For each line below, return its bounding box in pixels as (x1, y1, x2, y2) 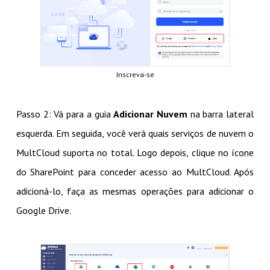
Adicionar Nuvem (113, 108, 187, 121)
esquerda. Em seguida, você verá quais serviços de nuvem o (16, 127, 254, 140)
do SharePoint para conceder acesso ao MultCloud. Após (16, 166, 254, 178)
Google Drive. (16, 204, 71, 217)
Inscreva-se (116, 70, 154, 80)
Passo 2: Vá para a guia (16, 108, 114, 121)
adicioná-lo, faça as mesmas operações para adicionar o (16, 185, 254, 198)
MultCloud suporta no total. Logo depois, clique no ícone (16, 146, 254, 159)
